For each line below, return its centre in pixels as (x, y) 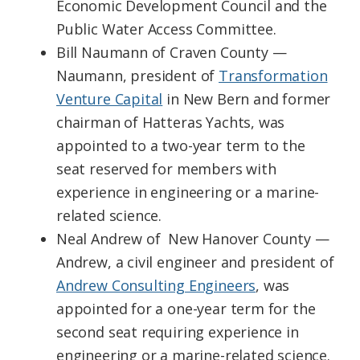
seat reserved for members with (166, 169)
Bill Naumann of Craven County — (172, 53)
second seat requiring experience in (178, 332)
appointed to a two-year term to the (181, 146)
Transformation (273, 76)
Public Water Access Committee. (166, 29)
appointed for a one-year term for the (186, 309)
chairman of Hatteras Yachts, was (171, 123)
